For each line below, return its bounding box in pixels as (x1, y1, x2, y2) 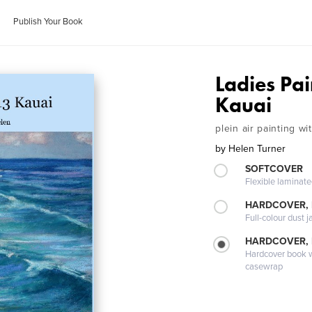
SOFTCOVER (245, 163, 304, 175)
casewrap (245, 261, 283, 272)
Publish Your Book (13, 16, 84, 27)
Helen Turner (228, 143, 286, 155)
